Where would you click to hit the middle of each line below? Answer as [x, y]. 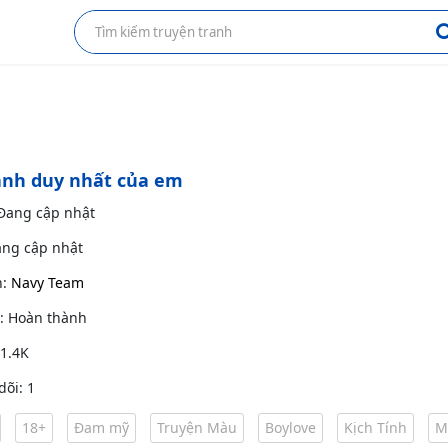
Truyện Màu [197, 427]
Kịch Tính [375, 427]
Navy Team [47, 282]
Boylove [290, 427]
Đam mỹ [101, 427]
